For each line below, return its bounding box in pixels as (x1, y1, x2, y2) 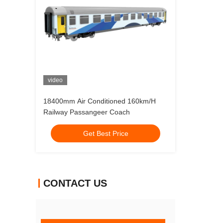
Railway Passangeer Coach (43, 108, 130, 116)
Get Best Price (83, 129, 128, 137)
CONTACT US (43, 178, 107, 189)
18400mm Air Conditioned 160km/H (43, 97, 77, 105)
